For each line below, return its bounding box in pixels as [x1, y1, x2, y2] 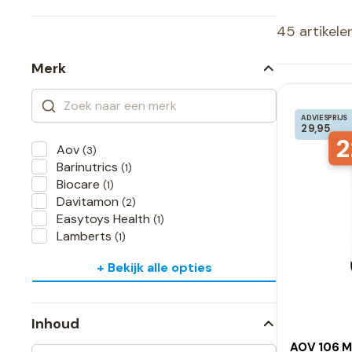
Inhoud [31, 314, 79, 334]
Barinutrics [57, 159, 121, 176]
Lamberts [57, 228, 115, 245]
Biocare [57, 176, 103, 193]
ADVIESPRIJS [301, 113, 348, 123]
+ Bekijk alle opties [96, 259, 212, 277]
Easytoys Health [57, 211, 153, 228]
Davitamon [57, 193, 122, 211]
